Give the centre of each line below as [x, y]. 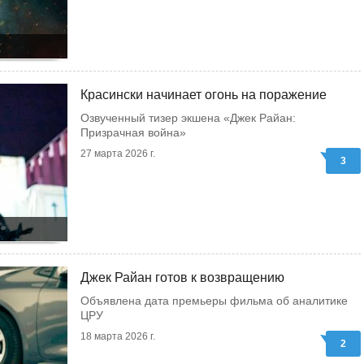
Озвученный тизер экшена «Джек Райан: [188, 118]
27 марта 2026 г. [118, 154]
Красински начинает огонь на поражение [204, 95]
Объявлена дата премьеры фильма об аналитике [214, 301]
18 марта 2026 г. [118, 336]
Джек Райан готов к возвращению [182, 277]
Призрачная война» [133, 132]
